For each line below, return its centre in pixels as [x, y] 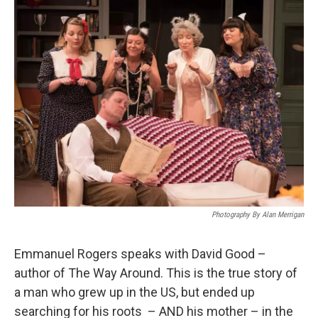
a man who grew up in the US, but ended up [135, 292]
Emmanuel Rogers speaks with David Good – [140, 254]
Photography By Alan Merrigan [258, 215]
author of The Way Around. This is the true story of [156, 273]
